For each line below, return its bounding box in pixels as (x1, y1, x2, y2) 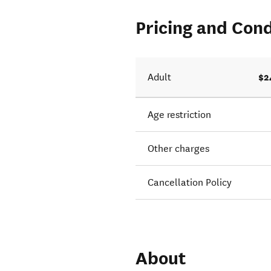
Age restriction (148, 109, 212, 121)
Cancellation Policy (148, 177, 232, 189)
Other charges (148, 143, 210, 155)
